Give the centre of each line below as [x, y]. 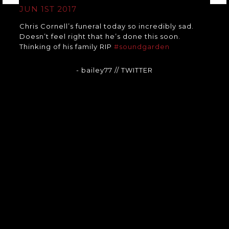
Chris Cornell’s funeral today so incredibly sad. [106, 26]
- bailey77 [95, 70]
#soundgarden [142, 46]
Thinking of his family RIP [66, 46]
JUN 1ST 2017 [48, 9]
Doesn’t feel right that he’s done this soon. [100, 36]
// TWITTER [133, 70]
